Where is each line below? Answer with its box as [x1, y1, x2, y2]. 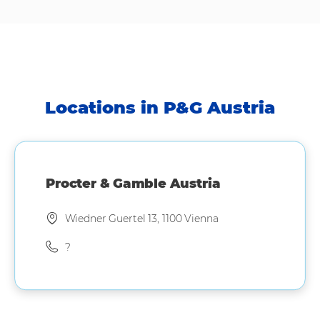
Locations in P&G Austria [45, 96, 275, 118]
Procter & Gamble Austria [46, 176, 221, 191]
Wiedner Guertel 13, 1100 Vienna [64, 212, 219, 226]
